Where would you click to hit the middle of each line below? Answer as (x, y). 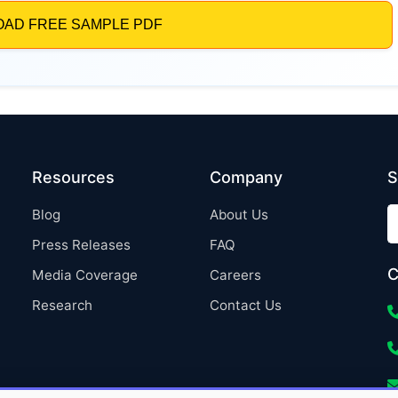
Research (62, 305)
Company (246, 177)
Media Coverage (85, 275)
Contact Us (246, 305)
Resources (73, 177)
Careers (235, 275)
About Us (239, 215)
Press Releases (81, 245)
